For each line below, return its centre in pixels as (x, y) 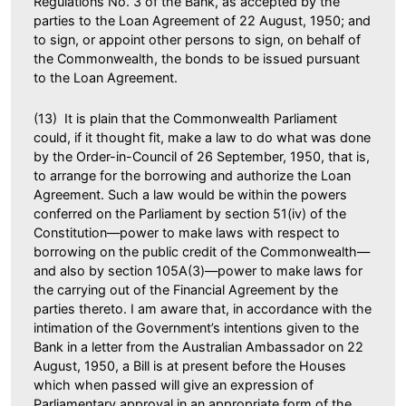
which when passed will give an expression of (174, 384)
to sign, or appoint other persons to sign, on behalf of (197, 39)
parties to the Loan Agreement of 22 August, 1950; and (202, 20)
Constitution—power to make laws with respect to (187, 232)
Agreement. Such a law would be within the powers (190, 194)
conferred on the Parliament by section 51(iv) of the (190, 213)
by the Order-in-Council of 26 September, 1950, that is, (202, 156)
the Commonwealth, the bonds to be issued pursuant (197, 58)
